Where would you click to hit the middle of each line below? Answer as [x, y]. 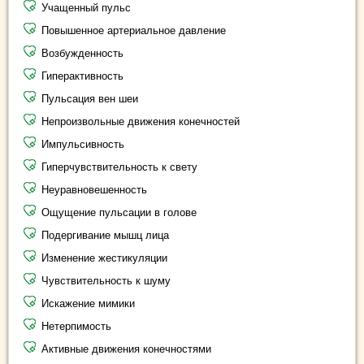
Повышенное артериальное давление [134, 30]
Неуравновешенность [94, 190]
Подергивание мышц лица [105, 235]
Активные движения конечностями [126, 349]
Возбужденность [82, 53]
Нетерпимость [76, 326]
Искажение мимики [88, 303]
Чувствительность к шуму [106, 281]
